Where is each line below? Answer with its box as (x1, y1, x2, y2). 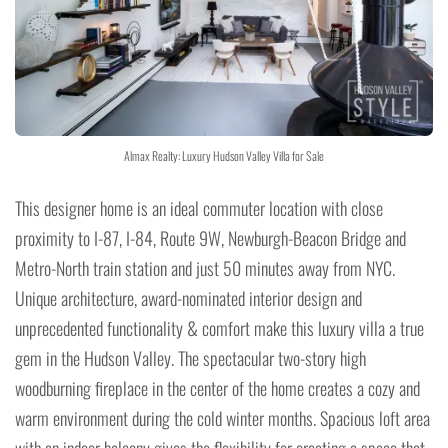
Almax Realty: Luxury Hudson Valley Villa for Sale (124, 147, 324, 164)
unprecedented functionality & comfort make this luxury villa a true (15, 315, 424, 341)
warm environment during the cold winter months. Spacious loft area (15, 405, 430, 431)
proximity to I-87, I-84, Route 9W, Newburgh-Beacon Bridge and (15, 225, 406, 251)
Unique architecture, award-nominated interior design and (15, 285, 362, 311)
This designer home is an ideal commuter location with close (15, 195, 383, 221)
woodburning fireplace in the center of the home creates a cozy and (15, 375, 420, 401)
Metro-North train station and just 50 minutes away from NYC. (15, 255, 395, 281)
